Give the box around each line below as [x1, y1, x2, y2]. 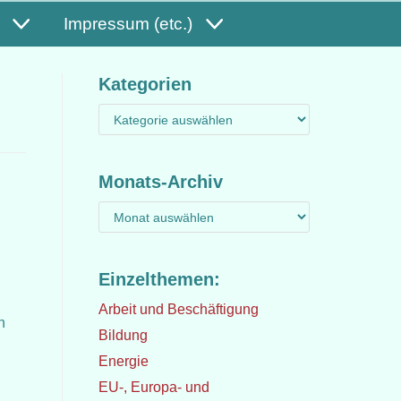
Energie [98, 354, 149, 369]
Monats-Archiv [98, 172, 223, 192]
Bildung [98, 328, 148, 343]
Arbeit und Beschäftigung [98, 302, 259, 317]
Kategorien [98, 74, 192, 94]
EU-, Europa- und [98, 380, 209, 395]
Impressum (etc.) [63, 14, 192, 33]
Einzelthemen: [98, 269, 220, 289]
